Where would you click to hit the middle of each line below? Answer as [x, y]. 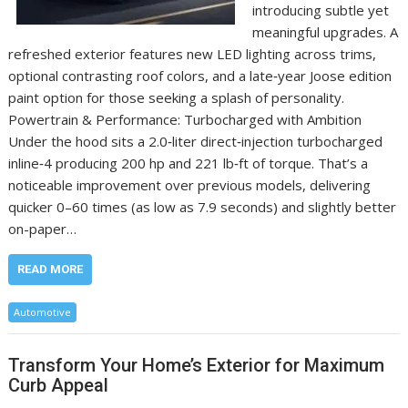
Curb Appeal [59, 385]
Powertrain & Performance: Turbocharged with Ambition [185, 119]
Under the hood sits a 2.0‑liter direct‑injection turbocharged [196, 141]
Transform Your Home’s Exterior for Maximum [197, 365]
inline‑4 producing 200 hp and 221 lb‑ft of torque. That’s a [189, 163]
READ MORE [51, 269]
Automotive [43, 312]
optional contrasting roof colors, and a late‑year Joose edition [200, 76]
